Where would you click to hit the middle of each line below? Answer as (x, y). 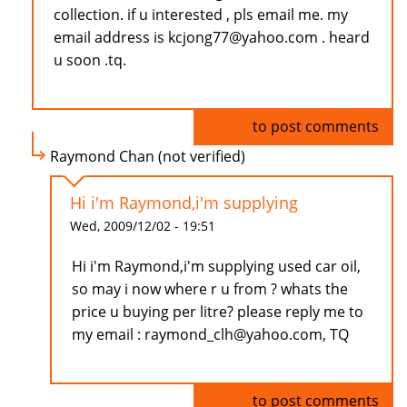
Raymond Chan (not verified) (148, 157)
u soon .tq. (90, 60)
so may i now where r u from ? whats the (210, 289)
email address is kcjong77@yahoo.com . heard (212, 38)
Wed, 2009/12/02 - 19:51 (143, 226)
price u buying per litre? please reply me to (218, 312)
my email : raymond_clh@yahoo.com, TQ (210, 335)
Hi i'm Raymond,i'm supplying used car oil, (216, 267)
